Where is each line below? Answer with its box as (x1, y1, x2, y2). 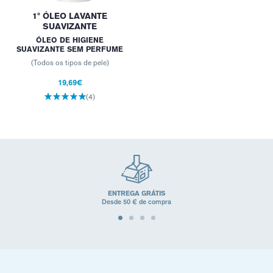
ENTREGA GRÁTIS (107, 190, 166, 197)
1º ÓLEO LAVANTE (32, 11, 107, 21)
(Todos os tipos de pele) (30, 58, 109, 67)
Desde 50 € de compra (102, 197, 171, 205)
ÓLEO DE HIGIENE (36, 36, 104, 44)
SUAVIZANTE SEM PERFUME (16, 45, 123, 54)
